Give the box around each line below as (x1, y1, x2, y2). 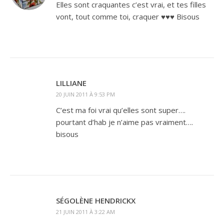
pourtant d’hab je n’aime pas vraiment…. (56, 117, 193, 127)
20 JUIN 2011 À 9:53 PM (56, 90, 115, 98)
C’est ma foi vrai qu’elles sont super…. (56, 105, 185, 115)
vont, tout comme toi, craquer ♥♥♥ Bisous (56, 11, 199, 22)
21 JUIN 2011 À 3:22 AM (56, 208, 115, 216)
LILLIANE (56, 78, 86, 88)
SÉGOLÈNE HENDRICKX (56, 195, 135, 206)
